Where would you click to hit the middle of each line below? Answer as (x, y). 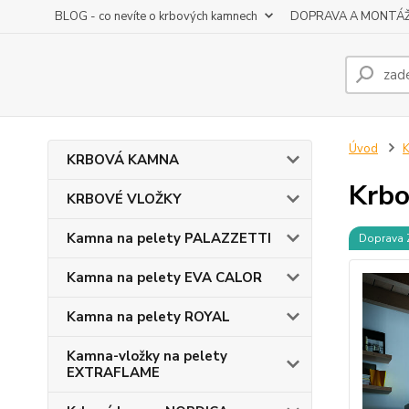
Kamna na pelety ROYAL (148, 317)
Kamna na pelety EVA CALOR (164, 278)
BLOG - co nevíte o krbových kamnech (156, 16)
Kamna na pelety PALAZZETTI (169, 238)
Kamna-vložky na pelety (147, 356)
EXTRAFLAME (113, 372)
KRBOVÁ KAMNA (123, 160)
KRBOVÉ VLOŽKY (124, 199)
